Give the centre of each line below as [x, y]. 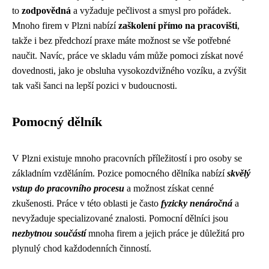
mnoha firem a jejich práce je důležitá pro [165, 233]
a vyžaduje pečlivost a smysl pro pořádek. [151, 11]
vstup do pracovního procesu [68, 188]
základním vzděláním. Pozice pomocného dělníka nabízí [119, 173]
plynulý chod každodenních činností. [82, 248]
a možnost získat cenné [169, 188]
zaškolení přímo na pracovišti [178, 26]
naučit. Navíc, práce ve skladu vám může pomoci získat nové [128, 56]
